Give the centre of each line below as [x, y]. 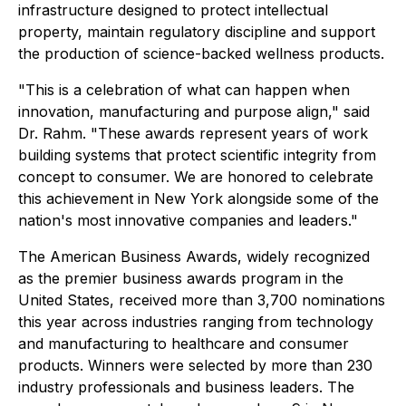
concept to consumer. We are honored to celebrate [196, 177]
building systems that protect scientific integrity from [197, 155]
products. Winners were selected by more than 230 [195, 365]
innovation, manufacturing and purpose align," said [194, 111]
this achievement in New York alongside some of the [198, 198]
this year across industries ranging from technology [196, 322]
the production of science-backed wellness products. [201, 53]
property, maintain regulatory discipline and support [197, 32]
